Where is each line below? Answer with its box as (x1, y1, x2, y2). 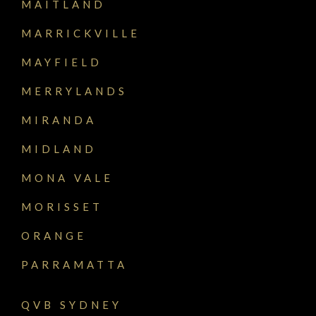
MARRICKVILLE (21, 27, 140, 40)
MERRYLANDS (21, 85, 128, 98)
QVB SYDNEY (21, 298, 122, 312)
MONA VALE (21, 171, 114, 185)
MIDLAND (21, 142, 97, 156)
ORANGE (21, 229, 87, 243)
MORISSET (21, 200, 103, 214)
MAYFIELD (21, 56, 102, 69)
